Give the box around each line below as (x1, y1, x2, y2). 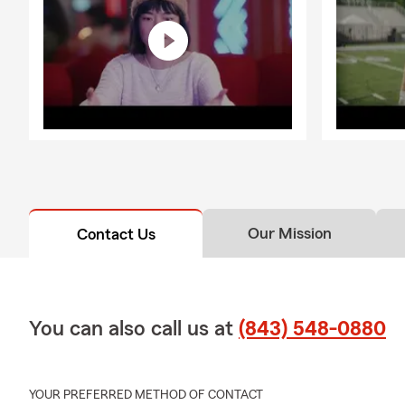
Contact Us (76, 225, 155, 242)
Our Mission (247, 224, 332, 241)
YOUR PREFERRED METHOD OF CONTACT (29, 388, 263, 401)
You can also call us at (29, 317, 239, 340)
